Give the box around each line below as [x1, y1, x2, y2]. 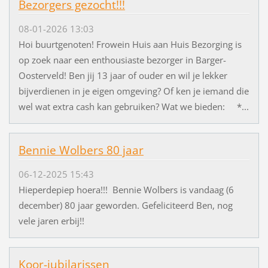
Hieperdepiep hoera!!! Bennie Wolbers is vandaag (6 [18, 184, 234, 196]
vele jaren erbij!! [18, 215, 84, 227]
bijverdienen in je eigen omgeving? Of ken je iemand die [18, 84, 249, 97]
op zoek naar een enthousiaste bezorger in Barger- [18, 53, 226, 66]
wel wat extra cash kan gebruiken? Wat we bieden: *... [18, 100, 249, 112]
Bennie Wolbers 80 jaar [18, 142, 144, 158]
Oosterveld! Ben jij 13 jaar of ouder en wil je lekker [18, 69, 227, 81]
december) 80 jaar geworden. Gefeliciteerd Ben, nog [18, 199, 233, 212]
